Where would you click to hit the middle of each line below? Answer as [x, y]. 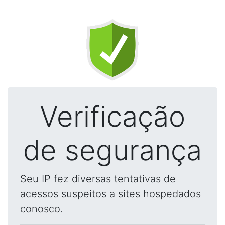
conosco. [41, 209]
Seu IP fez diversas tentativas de [98, 179]
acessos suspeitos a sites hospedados [110, 194]
